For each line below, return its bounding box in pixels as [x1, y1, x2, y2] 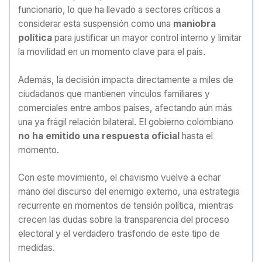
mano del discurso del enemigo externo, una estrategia [18, 186, 240, 198]
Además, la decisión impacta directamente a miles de [18, 74, 233, 85]
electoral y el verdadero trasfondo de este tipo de [18, 228, 220, 240]
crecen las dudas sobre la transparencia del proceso [18, 214, 229, 226]
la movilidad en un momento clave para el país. [18, 46, 205, 58]
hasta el [180, 130, 213, 142]
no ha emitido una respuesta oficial [18, 130, 180, 142]
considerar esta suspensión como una [18, 18, 173, 30]
